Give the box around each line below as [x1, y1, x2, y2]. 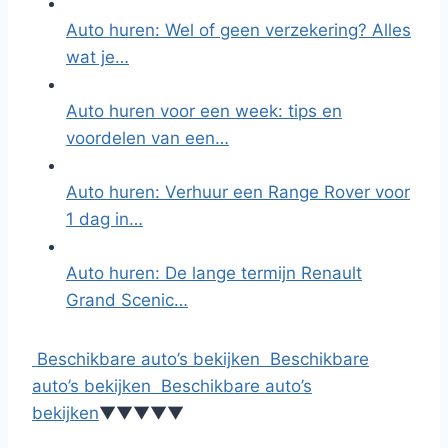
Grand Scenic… [66, 290, 188, 310]
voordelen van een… [66, 128, 229, 148]
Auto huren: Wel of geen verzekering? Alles [66, 20, 411, 40]
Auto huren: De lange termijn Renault [66, 263, 362, 283]
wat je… [66, 47, 129, 67]
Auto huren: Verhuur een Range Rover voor [66, 182, 410, 202]
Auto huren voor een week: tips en [66, 101, 342, 121]
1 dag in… [66, 209, 143, 229]
